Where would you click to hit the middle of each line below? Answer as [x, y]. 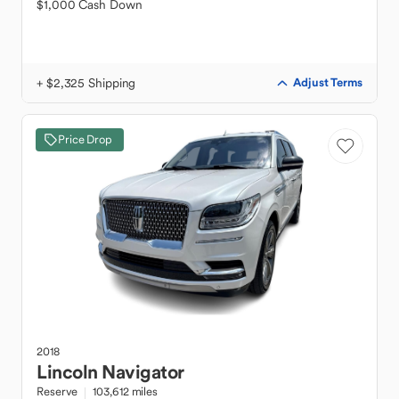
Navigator [143, 372]
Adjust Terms [328, 82]
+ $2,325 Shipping [86, 83]
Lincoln [67, 372]
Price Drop [85, 139]
